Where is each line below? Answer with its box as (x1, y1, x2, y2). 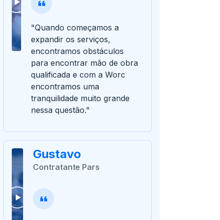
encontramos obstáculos (31, 46, 124, 56)
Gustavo (33, 147, 82, 162)
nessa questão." (31, 105, 90, 115)
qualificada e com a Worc (31, 70, 126, 80)
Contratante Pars (33, 162, 100, 172)
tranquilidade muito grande (31, 93, 130, 104)
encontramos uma (31, 82, 100, 92)
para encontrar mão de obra (31, 58, 138, 68)
